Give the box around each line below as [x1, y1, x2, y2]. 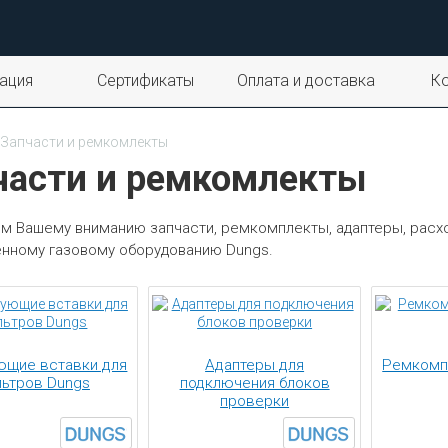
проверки [220, 392, 290, 410]
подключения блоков [179, 374, 330, 392]
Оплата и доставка [236, 71, 375, 90]
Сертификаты [97, 71, 195, 90]
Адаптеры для [205, 356, 305, 374]
